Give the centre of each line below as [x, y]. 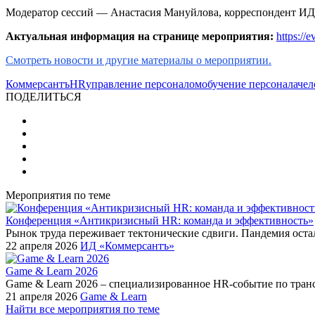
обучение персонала [250, 84]
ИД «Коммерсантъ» [127, 245]
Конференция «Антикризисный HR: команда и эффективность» [160, 220]
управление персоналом [144, 84]
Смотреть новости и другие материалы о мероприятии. [139, 60]
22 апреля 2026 [41, 245]
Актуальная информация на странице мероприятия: [140, 36]
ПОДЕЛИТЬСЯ [44, 96]
